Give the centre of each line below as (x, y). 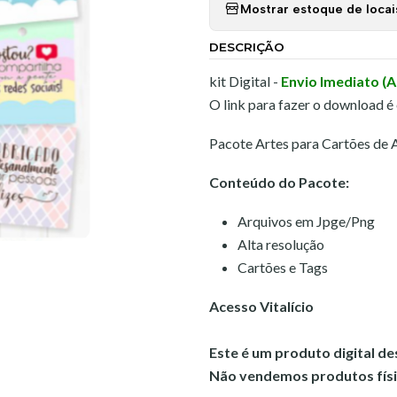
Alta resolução (281, 244)
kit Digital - (245, 81)
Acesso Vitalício (261, 306)
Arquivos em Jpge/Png (306, 221)
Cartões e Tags (283, 267)
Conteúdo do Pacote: (279, 182)
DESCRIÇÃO (247, 47)
